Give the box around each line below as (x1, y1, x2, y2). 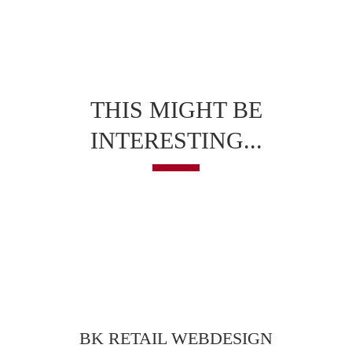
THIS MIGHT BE (90, 97, 262, 123)
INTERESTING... (90, 127, 262, 153)
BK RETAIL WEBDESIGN (79, 328, 273, 348)
